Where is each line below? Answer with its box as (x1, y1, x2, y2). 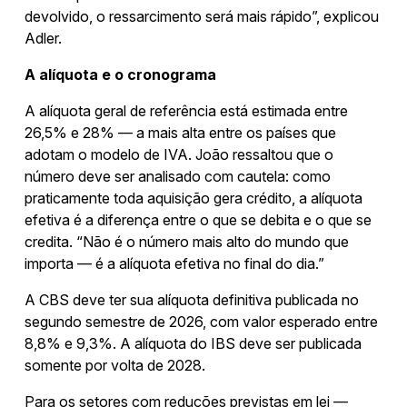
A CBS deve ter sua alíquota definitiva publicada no (25, 290, 359, 309)
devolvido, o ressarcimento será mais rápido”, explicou (25, 6, 379, 25)
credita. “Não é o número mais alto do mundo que (25, 232, 349, 251)
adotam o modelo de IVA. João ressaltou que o (25, 144, 333, 164)
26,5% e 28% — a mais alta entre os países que (25, 123, 336, 142)
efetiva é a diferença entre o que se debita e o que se (25, 210, 372, 229)
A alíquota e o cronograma (25, 65, 216, 84)
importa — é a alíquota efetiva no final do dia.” (25, 253, 324, 273)
